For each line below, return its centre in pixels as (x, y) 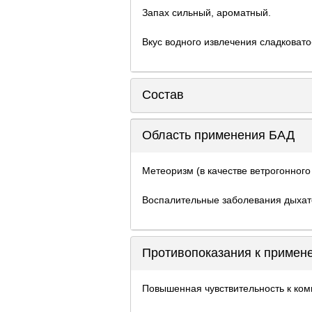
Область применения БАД (218, 135)
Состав (163, 95)
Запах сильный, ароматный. (206, 12)
